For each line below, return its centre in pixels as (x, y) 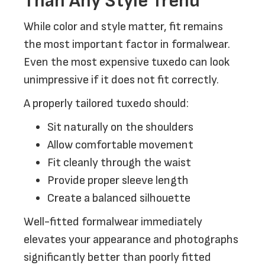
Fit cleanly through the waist (119, 163)
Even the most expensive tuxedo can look (127, 62)
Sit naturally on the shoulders (120, 127)
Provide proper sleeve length (118, 180)
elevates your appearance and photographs (131, 240)
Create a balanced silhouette (119, 198)
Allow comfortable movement (120, 145)
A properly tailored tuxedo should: (106, 104)
